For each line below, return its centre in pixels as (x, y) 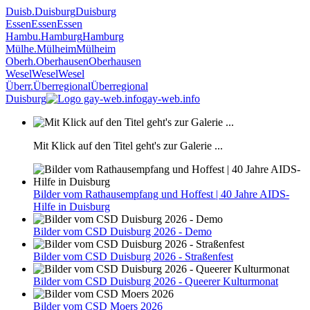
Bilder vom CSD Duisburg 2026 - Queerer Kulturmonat (156, 281)
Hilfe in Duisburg (72, 207)
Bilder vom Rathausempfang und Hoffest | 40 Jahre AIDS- (161, 194)
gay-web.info (171, 99)
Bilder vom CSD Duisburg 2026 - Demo (122, 231)
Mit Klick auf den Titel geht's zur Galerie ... (128, 146)
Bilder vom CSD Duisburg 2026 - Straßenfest (133, 256)
